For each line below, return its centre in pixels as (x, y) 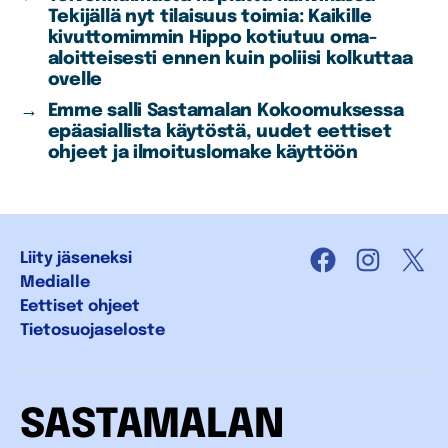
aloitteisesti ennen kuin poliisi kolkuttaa (230, 59)
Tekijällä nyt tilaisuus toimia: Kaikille (209, 17)
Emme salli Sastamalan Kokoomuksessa (225, 111)
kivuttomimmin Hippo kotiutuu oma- (212, 38)
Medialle (55, 283)
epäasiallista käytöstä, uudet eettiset (219, 132)
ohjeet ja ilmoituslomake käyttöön (202, 153)
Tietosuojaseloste (92, 331)
